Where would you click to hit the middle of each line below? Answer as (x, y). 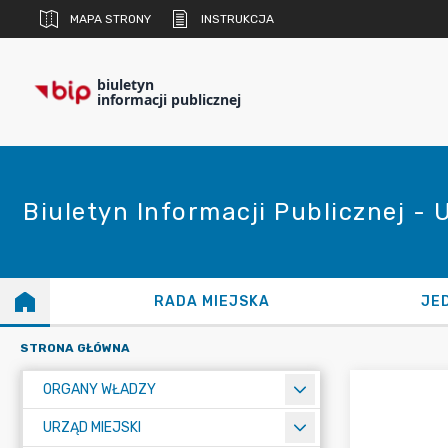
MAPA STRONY (110, 19)
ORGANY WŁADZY (99, 389)
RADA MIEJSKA (211, 301)
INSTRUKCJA (237, 19)
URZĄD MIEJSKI (92, 427)
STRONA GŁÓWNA (75, 348)
